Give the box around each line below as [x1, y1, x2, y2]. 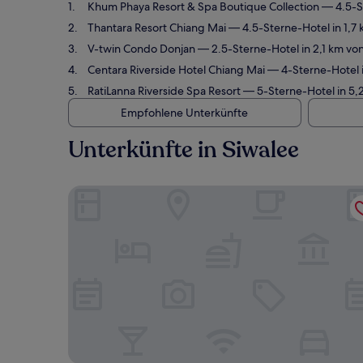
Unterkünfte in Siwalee [68, 135, 299, 165]
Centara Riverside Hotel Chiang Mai [88, 62, 265, 77]
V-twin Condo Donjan [88, 41, 195, 56]
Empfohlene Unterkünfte [120, 105, 248, 120]
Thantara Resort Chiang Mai [88, 20, 226, 35]
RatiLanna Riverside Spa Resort [88, 83, 241, 98]
